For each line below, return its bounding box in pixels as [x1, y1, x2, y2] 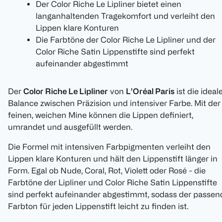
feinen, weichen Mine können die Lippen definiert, [8, 111, 193, 120]
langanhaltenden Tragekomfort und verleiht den [36, 11, 215, 21]
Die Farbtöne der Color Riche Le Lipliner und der [36, 35, 216, 45]
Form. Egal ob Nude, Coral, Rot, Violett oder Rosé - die [8, 166, 206, 175]
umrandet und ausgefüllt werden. [8, 122, 132, 132]
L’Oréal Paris [126, 87, 174, 96]
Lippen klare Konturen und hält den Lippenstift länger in [8, 154, 218, 164]
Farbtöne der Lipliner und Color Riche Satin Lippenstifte [8, 178, 217, 187]
